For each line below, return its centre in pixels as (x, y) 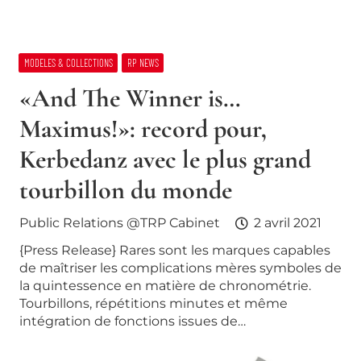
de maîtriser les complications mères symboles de (180, 268)
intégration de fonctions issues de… (133, 321)
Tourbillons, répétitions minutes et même (154, 303)
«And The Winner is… (130, 98)
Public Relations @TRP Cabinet (120, 223)
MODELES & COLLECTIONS (68, 62)
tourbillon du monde (126, 190)
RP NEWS (143, 62)
